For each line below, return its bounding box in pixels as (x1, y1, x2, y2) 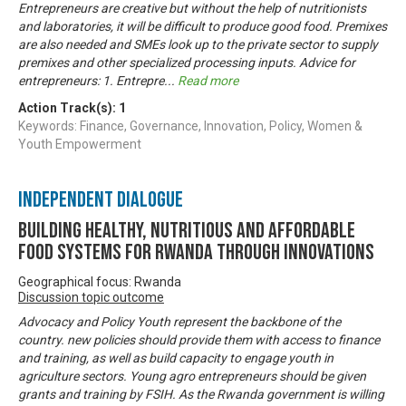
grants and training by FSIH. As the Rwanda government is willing (18, 386, 384, 401)
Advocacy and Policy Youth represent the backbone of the (18, 314, 341, 329)
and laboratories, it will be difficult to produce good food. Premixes (18, 18, 387, 34)
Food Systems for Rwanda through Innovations (18, 238, 374, 266)
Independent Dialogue (18, 186, 183, 213)
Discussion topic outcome (18, 289, 164, 304)
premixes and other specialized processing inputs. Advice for (18, 54, 355, 70)
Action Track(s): (18, 100, 119, 115)
